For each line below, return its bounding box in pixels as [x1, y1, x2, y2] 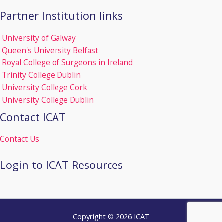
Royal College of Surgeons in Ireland [2, 56, 133, 68]
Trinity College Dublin [2, 69, 81, 80]
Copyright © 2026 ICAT [72, 211, 150, 221]
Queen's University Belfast [2, 44, 98, 55]
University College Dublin [2, 94, 94, 105]
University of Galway [2, 32, 76, 43]
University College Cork [2, 81, 87, 93]
